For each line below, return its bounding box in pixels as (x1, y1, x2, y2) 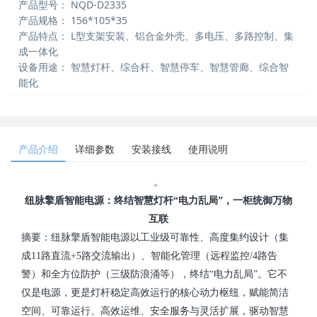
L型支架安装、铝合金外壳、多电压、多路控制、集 (68, 29, 294, 42)
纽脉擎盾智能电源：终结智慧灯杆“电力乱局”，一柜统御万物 (25, 195, 292, 206)
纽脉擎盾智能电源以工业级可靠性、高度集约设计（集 (51, 232, 289, 243)
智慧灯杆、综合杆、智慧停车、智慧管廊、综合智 (68, 60, 289, 74)
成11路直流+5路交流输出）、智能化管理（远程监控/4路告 (21, 250, 277, 261)
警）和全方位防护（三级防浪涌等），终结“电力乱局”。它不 (21, 269, 287, 279)
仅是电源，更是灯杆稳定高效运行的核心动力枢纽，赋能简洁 (21, 287, 289, 298)
